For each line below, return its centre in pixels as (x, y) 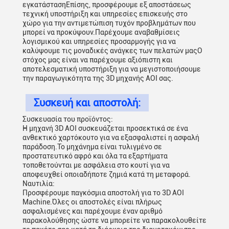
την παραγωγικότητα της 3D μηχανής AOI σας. (98, 78)
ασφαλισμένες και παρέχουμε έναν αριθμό (93, 211)
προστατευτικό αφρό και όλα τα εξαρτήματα (95, 156)
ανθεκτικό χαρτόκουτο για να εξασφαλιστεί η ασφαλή (111, 138)
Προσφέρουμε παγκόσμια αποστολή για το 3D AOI (103, 193)
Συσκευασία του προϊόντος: (68, 119)
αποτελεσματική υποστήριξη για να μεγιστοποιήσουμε (112, 69)
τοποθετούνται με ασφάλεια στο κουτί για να (96, 165)
